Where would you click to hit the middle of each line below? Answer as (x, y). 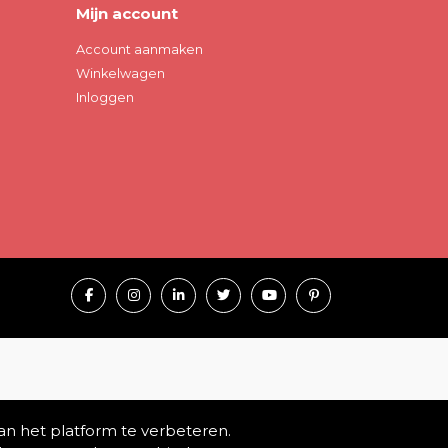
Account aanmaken (139, 49)
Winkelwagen (120, 73)
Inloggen (105, 97)
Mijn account (127, 13)
